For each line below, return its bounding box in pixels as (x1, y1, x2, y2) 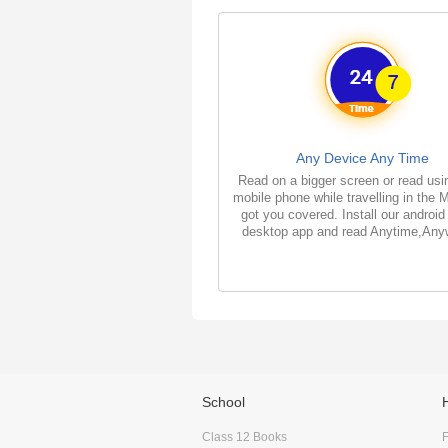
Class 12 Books (202, 429, 287, 444)
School (202, 393, 245, 410)
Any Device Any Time (296, 149, 430, 166)
